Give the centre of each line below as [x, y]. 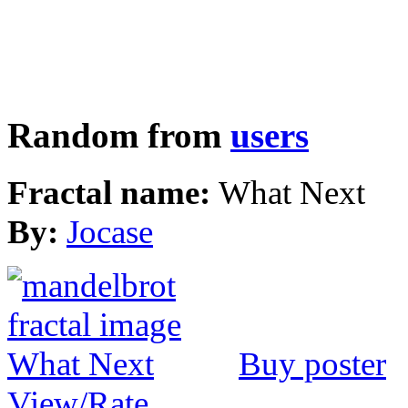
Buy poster [312, 364]
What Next [292, 193]
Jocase [110, 232]
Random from [119, 136]
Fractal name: [113, 193]
